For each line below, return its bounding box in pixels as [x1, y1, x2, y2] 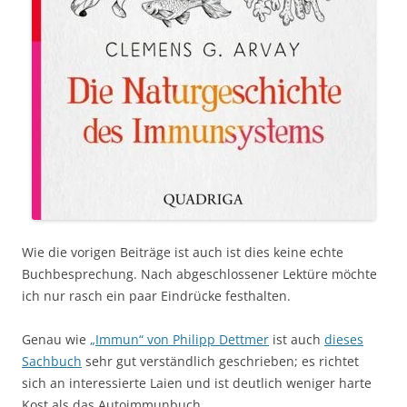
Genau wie [22, 331, 90, 349]
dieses [324, 331, 363, 349]
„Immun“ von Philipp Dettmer [90, 331, 269, 349]
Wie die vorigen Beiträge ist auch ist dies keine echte [22, 243, 343, 262]
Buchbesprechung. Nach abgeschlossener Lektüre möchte [22, 265, 377, 283]
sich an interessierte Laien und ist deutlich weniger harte [22, 374, 372, 392]
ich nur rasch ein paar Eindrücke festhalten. [22, 287, 291, 305]
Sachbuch [22, 352, 82, 371]
